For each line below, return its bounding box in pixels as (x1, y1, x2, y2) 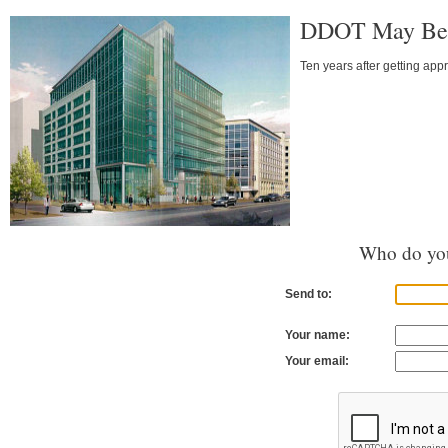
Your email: (285, 354, 349, 369)
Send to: (285, 287, 332, 302)
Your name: (285, 328, 350, 343)
